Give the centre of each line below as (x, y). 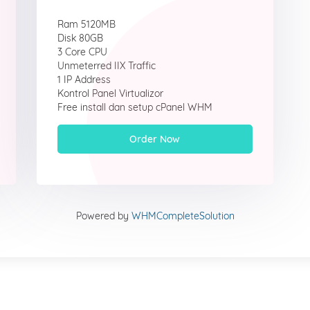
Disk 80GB (80, 38)
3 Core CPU (82, 52)
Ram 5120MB (86, 24)
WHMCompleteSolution (183, 216)
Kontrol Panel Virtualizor (110, 93)
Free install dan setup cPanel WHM (135, 107)
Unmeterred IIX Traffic (106, 66)
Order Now (155, 139)
